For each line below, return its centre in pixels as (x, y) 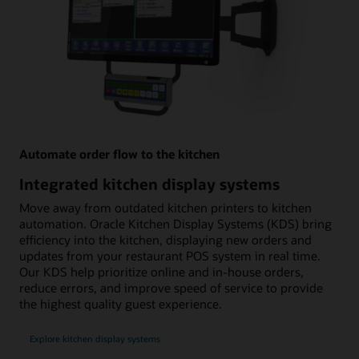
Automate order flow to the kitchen (119, 153)
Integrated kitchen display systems (149, 184)
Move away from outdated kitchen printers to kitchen (165, 207)
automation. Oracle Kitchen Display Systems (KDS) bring (175, 223)
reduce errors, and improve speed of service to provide (171, 287)
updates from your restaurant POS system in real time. (170, 255)
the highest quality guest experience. (121, 303)
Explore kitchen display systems (95, 338)
